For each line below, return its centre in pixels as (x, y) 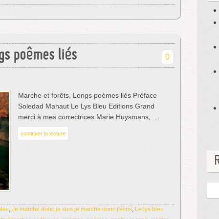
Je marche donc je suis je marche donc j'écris (72, 209)
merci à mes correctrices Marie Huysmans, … (89, 117)
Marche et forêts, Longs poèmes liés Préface (88, 95)
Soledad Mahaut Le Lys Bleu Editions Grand (86, 106)
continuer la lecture (43, 133)
